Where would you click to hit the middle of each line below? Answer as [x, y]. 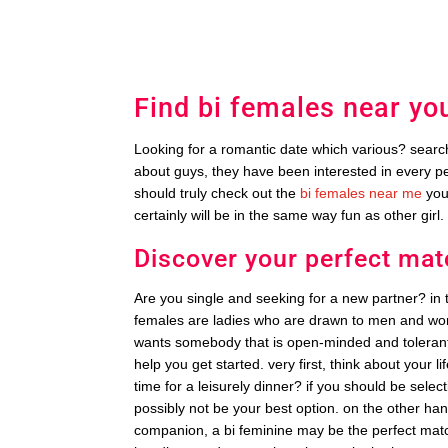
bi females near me [361, 193]
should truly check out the [217, 193]
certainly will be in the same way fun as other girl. [289, 215]
